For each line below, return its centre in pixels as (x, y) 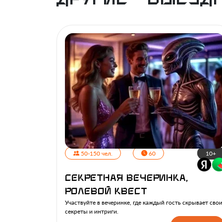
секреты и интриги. (92, 212)
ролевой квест (106, 192)
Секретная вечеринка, (127, 178)
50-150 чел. (96, 153)
